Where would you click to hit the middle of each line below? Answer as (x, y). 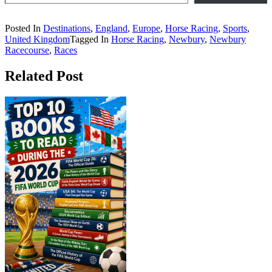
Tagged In (90, 39)
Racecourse (27, 50)
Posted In (24, 29)
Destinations (67, 29)
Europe (146, 29)
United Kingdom (37, 39)
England (111, 29)
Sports (235, 29)
